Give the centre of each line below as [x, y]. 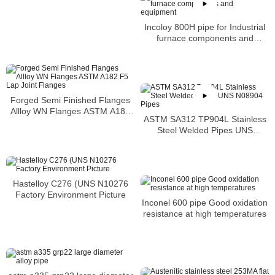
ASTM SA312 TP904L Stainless [205, 119]
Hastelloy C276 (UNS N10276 [70, 184]
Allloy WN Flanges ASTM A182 [70, 111]
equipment [205, 49]
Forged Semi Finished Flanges [70, 100]
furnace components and [205, 38]
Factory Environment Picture [70, 195]
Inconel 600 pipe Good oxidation [205, 203]
